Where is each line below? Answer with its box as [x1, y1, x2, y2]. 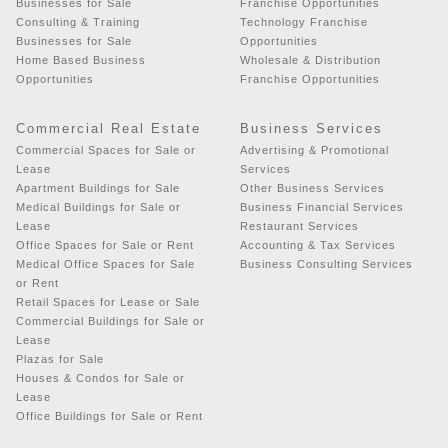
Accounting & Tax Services [240, 238, 396, 251]
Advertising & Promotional [240, 143, 389, 156]
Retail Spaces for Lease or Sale [16, 295, 200, 308]
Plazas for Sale [16, 352, 104, 365]
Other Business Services [240, 181, 385, 194]
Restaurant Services [240, 219, 359, 232]
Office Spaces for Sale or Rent [16, 238, 194, 251]
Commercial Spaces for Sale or [16, 143, 196, 156]
